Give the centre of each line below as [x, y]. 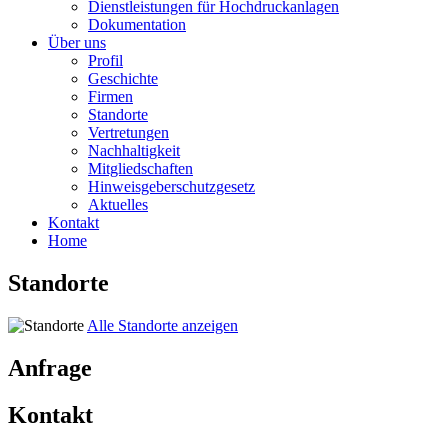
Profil [105, 61]
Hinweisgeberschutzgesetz [171, 187]
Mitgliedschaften [140, 169]
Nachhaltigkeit [134, 151]
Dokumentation [137, 25]
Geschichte [123, 79]
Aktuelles [118, 205]
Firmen [110, 97]
